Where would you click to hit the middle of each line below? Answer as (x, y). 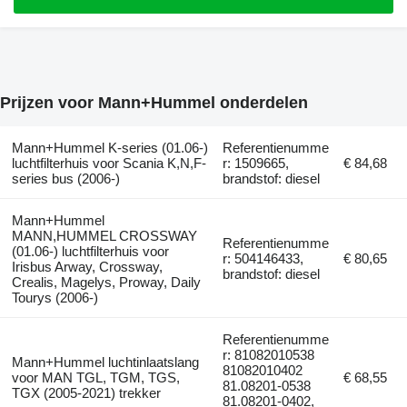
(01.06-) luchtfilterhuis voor (90, 252)
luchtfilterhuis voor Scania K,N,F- (109, 164)
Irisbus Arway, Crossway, (87, 267)
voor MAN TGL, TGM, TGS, (95, 378)
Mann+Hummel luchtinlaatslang (105, 362)
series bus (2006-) (65, 179)
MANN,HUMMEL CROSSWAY (104, 236)
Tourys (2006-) (55, 298)
